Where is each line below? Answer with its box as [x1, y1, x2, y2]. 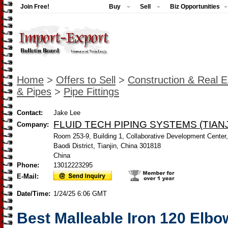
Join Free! [20, 3, 49, 10]
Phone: [17, 161, 39, 169]
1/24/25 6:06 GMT [53, 190, 107, 197]
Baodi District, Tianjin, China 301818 [53, 142, 161, 150]
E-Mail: [17, 173, 39, 180]
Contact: [17, 109, 43, 117]
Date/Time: [17, 190, 52, 197]
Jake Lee [53, 109, 80, 117]
